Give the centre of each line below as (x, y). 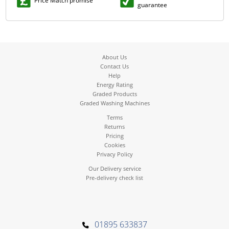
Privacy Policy (114, 154)
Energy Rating (114, 85)
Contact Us (114, 66)
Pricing (114, 136)
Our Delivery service (114, 169)
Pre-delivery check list (114, 178)
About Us (114, 57)
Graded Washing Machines (114, 103)
